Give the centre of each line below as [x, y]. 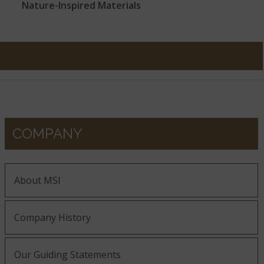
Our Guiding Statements [67, 254]
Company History [52, 217]
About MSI [37, 180]
